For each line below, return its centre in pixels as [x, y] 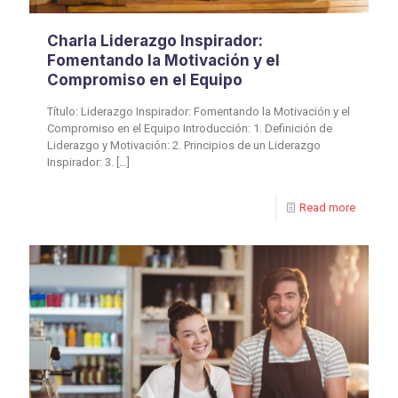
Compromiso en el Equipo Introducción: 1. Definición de [190, 129]
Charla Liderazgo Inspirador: [155, 41]
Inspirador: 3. [80, 163]
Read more [327, 208]
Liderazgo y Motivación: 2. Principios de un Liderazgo [184, 146]
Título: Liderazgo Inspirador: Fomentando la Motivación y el [199, 112]
